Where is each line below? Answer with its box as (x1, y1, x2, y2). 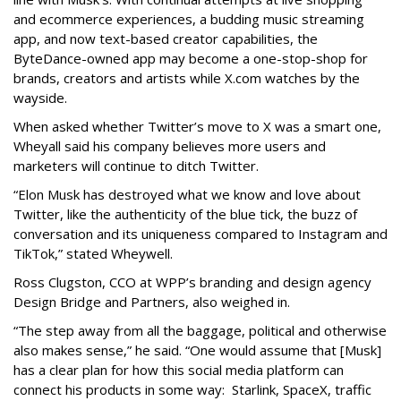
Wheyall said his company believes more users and (13, 136, 326, 155)
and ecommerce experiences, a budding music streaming (13, 9, 364, 28)
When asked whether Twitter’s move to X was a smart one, (13, 116, 381, 135)
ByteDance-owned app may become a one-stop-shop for (13, 48, 368, 67)
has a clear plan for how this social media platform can (13, 360, 344, 379)
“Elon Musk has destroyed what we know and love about (13, 184, 361, 203)
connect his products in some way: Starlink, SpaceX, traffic (13, 380, 371, 398)
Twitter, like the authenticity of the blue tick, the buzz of (13, 204, 357, 223)
